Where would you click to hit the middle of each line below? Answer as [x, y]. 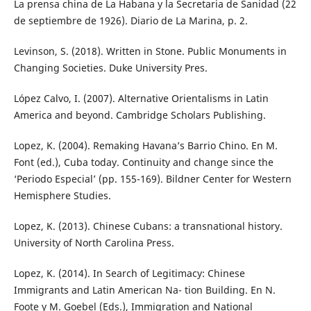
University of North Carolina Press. [94, 242]
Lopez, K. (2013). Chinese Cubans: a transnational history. [148, 226]
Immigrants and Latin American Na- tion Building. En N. [144, 289]
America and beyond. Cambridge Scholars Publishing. [140, 115]
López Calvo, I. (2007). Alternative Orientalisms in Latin [141, 98]
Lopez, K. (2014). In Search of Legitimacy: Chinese [129, 273]
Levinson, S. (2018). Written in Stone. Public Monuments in [150, 51]
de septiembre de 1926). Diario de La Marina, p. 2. [131, 20]
